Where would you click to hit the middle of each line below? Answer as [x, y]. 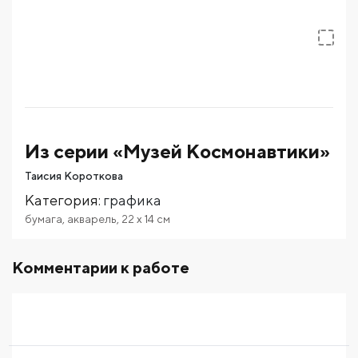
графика [132, 200]
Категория [62, 200]
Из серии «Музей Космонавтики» [177, 151]
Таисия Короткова [74, 175]
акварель [92, 219]
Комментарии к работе [101, 267]
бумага [44, 219]
